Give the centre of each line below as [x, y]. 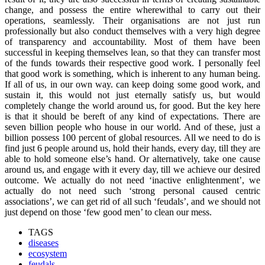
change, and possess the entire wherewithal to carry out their [132, 9]
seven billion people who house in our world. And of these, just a [132, 127]
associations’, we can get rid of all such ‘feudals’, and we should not [132, 201]
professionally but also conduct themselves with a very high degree [132, 31]
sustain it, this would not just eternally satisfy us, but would [132, 95]
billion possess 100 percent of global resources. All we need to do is [132, 137]
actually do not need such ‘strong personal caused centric [132, 190]
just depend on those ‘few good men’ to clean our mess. [108, 212]
